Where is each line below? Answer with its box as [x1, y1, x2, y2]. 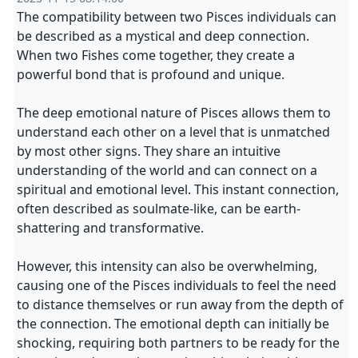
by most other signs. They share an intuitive [17, 142, 280, 160]
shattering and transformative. [17, 219, 204, 237]
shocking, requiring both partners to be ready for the [17, 334, 340, 352]
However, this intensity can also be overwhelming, [17, 257, 317, 275]
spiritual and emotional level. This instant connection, [17, 181, 339, 198]
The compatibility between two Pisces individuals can [17, 8, 336, 26]
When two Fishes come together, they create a [17, 46, 295, 64]
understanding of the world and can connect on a [17, 161, 317, 179]
